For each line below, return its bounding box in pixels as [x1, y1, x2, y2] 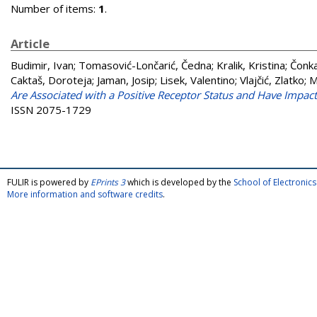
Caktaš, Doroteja [11, 73, 92, 87]
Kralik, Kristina [217, 58, 285, 72]
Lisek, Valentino [160, 73, 235, 87]
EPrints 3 [91, 176, 125, 188]
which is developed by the [125, 176, 234, 188]
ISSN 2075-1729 [11, 103, 91, 117]
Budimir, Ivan [11, 58, 74, 72]
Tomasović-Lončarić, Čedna [79, 58, 212, 72]
